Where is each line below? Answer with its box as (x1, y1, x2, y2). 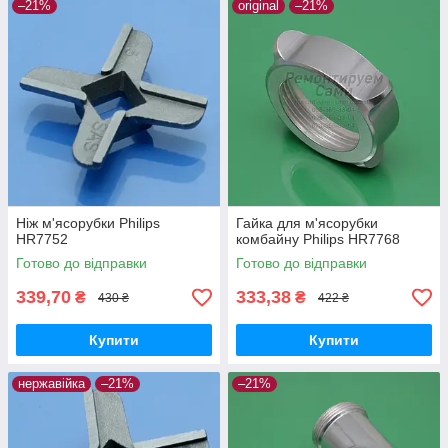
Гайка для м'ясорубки (236, 215, 378, 232)
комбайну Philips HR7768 (236, 231, 400, 248)
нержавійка (18, 376, 85, 392)
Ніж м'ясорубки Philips (16, 215, 160, 232)
